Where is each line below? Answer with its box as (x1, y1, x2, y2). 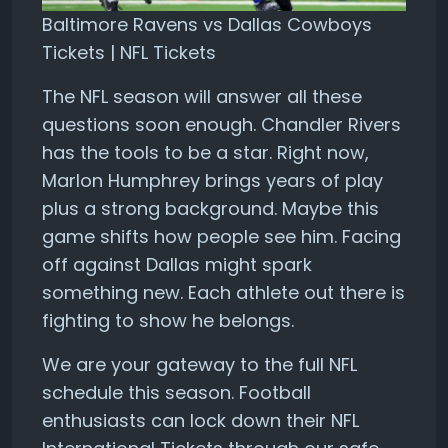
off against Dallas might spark (42, 251, 312, 277)
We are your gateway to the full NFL (42, 351, 357, 377)
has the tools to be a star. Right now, (42, 139, 369, 165)
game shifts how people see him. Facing (42, 223, 401, 249)
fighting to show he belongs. (42, 307, 299, 333)
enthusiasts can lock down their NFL (42, 407, 359, 433)
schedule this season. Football (42, 379, 311, 405)
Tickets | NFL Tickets (42, 39, 216, 65)
